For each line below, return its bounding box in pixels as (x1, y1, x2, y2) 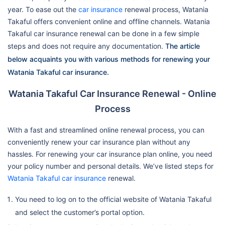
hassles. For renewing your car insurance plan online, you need (8, 149, 212, 158)
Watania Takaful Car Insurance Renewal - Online (9, 88, 216, 99)
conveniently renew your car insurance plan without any (8, 137, 190, 146)
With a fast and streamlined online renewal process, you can (8, 125, 204, 134)
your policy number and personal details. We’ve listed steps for (8, 161, 213, 170)
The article (165, 41, 200, 50)
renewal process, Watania (123, 5, 208, 14)
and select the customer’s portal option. (15, 207, 145, 216)
